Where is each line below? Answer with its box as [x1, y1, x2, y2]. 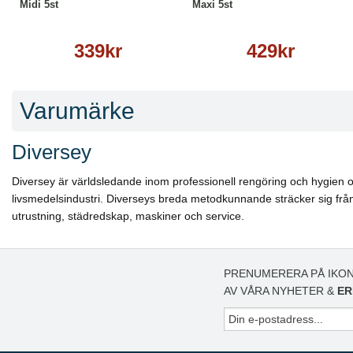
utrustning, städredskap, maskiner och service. [12, 210, 244, 223]
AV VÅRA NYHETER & [223, 284, 337, 298]
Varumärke [20, 98, 135, 124]
